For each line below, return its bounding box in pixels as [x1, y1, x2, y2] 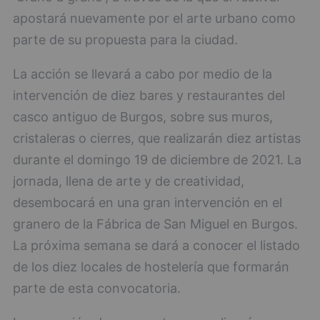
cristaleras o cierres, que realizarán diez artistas [13, 131, 301, 146]
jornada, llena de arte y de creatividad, [13, 174, 244, 189]
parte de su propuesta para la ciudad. [13, 32, 238, 48]
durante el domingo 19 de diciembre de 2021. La [13, 152, 301, 168]
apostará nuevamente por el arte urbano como [13, 11, 296, 26]
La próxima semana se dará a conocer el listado [13, 238, 300, 254]
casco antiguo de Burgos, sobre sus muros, [13, 109, 273, 125]
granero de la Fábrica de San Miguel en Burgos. [13, 216, 298, 232]
